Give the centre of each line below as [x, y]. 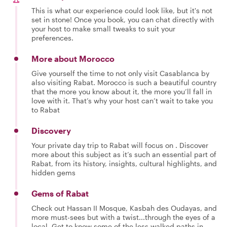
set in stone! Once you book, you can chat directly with [123, 19]
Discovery [51, 130]
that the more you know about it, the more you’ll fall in [122, 91]
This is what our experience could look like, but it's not [122, 10]
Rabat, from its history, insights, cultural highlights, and [124, 163]
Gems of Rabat [60, 193]
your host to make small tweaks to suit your [103, 28]
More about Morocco [73, 58]
